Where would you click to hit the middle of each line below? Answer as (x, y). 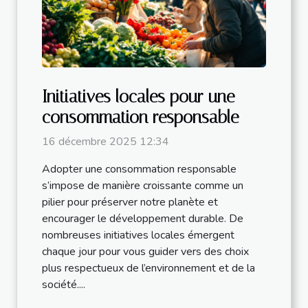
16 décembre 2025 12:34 (106, 142)
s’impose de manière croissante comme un (143, 186)
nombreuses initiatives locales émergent (138, 235)
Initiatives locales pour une (138, 97)
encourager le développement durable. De (143, 219)
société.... (64, 285)
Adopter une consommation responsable (139, 169)
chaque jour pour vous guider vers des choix (145, 252)
